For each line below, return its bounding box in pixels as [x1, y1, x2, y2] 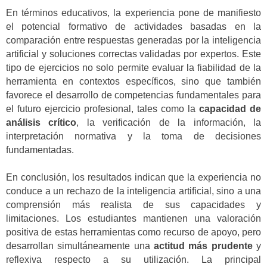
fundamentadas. [6, 144, 74, 155]
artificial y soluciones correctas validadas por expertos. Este [6, 48, 261, 59]
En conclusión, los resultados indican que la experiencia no [6, 172, 261, 183]
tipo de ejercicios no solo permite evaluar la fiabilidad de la [6, 62, 261, 73]
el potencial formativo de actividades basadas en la [6, 21, 261, 32]
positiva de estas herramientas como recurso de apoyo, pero [6, 227, 261, 238]
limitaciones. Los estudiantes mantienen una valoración [6, 213, 261, 224]
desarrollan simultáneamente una [6, 241, 154, 252]
